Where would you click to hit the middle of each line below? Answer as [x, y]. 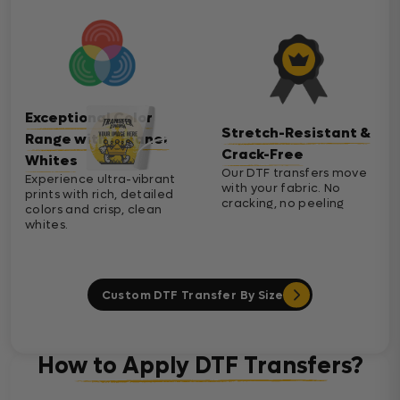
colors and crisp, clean [94, 210]
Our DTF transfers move [295, 173]
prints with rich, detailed [100, 195]
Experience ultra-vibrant [100, 179]
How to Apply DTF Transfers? [200, 367]
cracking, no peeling [283, 204]
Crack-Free [262, 154]
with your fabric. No [281, 188]
